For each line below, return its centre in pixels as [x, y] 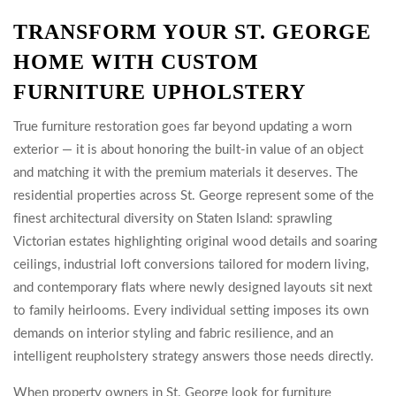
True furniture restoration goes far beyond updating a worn [183, 127]
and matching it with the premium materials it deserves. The [186, 173]
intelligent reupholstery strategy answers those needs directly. [194, 357]
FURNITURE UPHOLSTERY [160, 92]
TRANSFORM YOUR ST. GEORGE [192, 32]
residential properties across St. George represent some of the [194, 196]
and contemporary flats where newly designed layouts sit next [193, 288]
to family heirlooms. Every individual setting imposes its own [191, 311]
